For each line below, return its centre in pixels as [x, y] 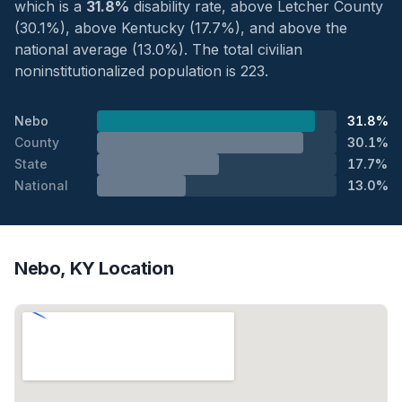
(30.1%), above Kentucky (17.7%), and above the [181, 28]
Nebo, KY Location [94, 268]
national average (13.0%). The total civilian [158, 49]
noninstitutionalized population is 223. [141, 71]
